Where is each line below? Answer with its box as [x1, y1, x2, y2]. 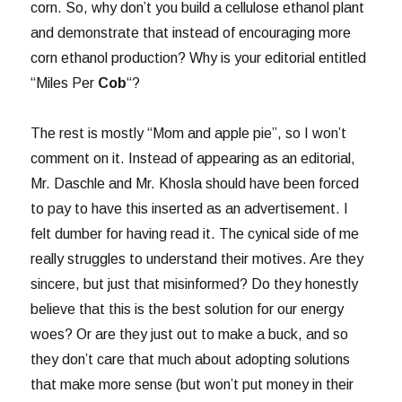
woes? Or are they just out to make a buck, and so [31, 327, 349, 343]
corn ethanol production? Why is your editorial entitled [31, 50, 367, 66]
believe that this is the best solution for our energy [31, 301, 345, 318]
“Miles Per [31, 75, 99, 92]
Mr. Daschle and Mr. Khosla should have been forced [31, 176, 360, 192]
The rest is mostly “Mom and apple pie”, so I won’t [31, 126, 347, 142]
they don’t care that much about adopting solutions [31, 352, 351, 368]
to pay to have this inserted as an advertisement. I [31, 201, 349, 217]
